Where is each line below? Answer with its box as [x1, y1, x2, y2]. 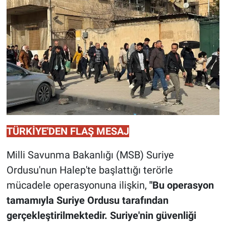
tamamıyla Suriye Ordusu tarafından [6, 194, 168, 206]
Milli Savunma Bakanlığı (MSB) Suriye [6, 148, 174, 161]
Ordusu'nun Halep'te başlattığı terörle [6, 163, 173, 176]
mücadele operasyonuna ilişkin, [6, 179, 149, 191]
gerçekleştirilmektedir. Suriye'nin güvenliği [6, 209, 196, 221]
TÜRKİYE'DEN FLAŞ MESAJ [6, 125, 129, 137]
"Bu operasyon [149, 179, 214, 191]
